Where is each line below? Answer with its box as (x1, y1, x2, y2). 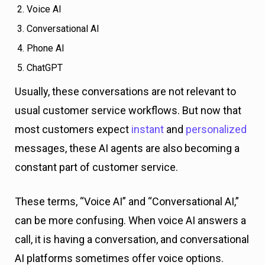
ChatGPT (27, 62, 63, 73)
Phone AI (27, 43, 64, 54)
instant (131, 123, 164, 135)
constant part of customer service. (15, 161, 180, 173)
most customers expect (15, 123, 131, 135)
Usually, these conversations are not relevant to (15, 85, 236, 98)
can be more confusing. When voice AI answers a (15, 214, 246, 227)
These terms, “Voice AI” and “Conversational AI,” (15, 195, 239, 208)
